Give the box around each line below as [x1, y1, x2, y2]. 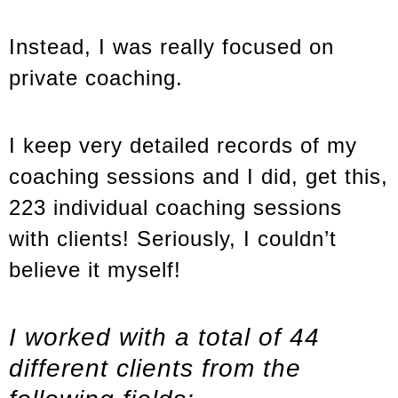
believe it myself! [9, 257, 181, 282]
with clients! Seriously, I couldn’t [9, 226, 337, 251]
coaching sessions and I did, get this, [9, 163, 388, 188]
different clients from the [9, 354, 301, 382]
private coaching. [9, 66, 183, 91]
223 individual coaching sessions [9, 195, 342, 219]
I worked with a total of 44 [9, 322, 320, 351]
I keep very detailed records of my [9, 132, 357, 157]
